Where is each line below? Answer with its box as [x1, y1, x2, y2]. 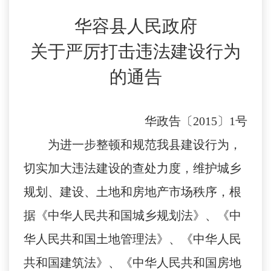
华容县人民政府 [74, 16, 197, 36]
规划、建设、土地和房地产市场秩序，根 [24, 185, 241, 199]
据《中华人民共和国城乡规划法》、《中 [24, 209, 241, 223]
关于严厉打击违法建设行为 [30, 42, 241, 62]
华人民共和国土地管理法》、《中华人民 [24, 232, 241, 246]
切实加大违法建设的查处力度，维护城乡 [24, 162, 241, 175]
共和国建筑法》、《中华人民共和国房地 [24, 256, 241, 270]
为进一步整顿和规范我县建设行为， [48, 138, 241, 152]
